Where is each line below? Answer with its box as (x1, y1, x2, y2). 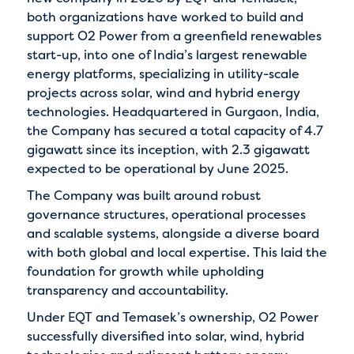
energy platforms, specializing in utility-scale (26, 64, 299, 82)
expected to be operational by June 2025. (26, 159, 288, 177)
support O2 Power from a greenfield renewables (26, 26, 322, 44)
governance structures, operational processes (26, 205, 306, 223)
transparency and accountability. (26, 281, 228, 299)
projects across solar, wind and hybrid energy (26, 83, 300, 101)
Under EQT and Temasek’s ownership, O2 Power (26, 307, 318, 326)
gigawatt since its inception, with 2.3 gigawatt (26, 140, 310, 158)
